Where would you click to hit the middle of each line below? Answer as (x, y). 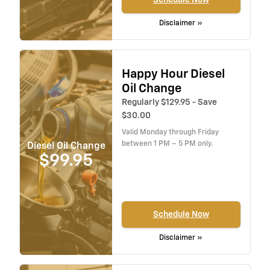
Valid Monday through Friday (170, 133)
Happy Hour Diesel (173, 74)
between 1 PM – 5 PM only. (167, 144)
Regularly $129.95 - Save (169, 103)
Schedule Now (181, 214)
